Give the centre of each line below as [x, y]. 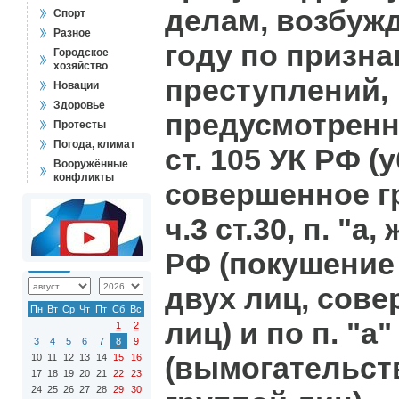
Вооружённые [91, 164]
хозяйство [81, 66]
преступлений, [277, 90]
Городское [81, 53]
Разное [72, 33]
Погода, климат [94, 144]
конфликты [84, 177]
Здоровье [79, 105]
